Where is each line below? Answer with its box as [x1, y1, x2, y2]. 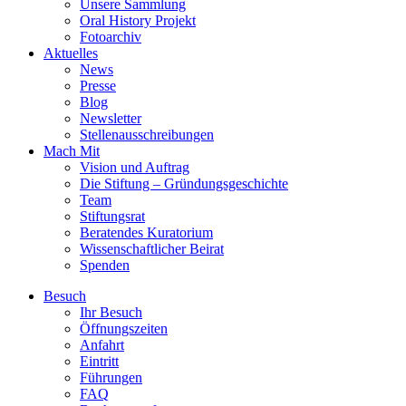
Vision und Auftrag [80, 159, 189, 175]
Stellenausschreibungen [80, 127, 214, 142]
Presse [80, 78, 116, 93]
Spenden [80, 257, 130, 273]
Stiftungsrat [80, 208, 145, 224]
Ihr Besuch [80, 304, 142, 320]
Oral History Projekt [80, 13, 196, 28]
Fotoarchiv [80, 29, 141, 44]
